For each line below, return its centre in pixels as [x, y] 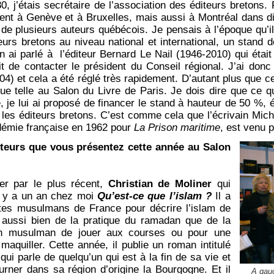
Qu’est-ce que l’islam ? [154, 196]
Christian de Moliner [160, 184]
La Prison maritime [177, 128]
